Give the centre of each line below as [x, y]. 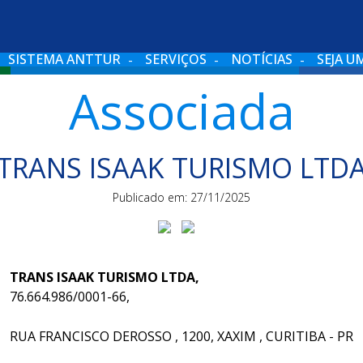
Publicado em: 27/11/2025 [181, 197]
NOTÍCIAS [262, 59]
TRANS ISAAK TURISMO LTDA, [105, 277]
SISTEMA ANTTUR [64, 59]
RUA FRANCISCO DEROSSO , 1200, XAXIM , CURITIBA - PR [181, 336]
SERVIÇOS [176, 59]
